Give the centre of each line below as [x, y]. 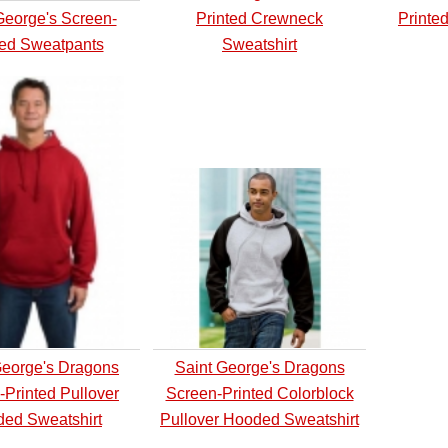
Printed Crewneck [259, 18]
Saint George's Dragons [259, 367]
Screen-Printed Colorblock [259, 393]
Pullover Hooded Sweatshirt [259, 419]
